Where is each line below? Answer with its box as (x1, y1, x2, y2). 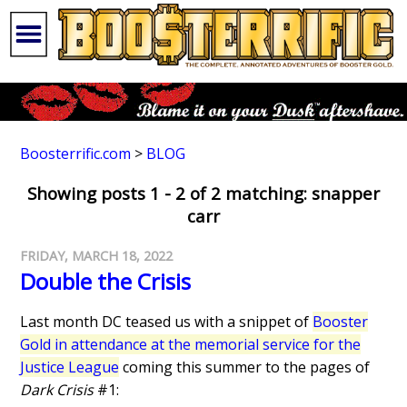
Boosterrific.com (20, 144, 132, 164)
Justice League (20, 357, 120, 378)
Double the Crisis (20, 266, 192, 297)
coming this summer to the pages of (119, 357, 371, 378)
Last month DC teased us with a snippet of (20, 312, 313, 333)
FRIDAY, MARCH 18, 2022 (20, 247, 174, 265)
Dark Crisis (20, 380, 94, 401)
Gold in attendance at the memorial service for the (20, 334, 362, 355)
